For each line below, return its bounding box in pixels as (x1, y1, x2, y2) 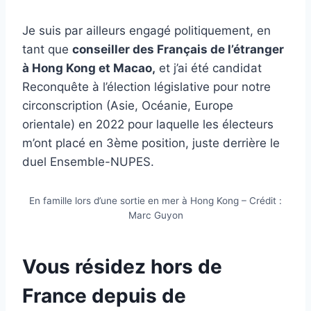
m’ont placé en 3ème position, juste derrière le (22, 136, 280, 151)
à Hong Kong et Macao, (22, 61, 155, 76)
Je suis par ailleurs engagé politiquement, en (22, 24, 271, 38)
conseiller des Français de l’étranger (72, 42, 284, 57)
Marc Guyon (128, 210, 183, 221)
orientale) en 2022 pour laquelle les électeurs (22, 117, 274, 132)
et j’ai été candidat (155, 61, 262, 76)
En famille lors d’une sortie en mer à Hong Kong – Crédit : (29, 195, 282, 207)
